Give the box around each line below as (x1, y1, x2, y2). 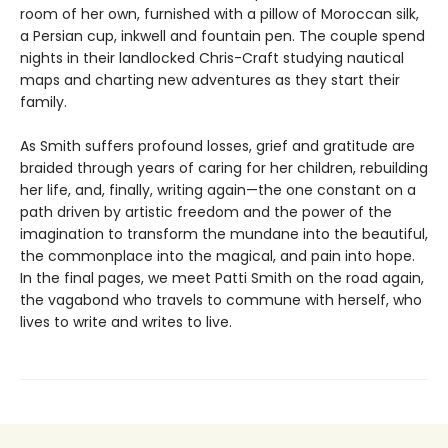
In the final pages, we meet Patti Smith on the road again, (20, 268, 424, 289)
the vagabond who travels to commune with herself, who (20, 290, 422, 311)
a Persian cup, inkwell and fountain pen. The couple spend (20, 26, 425, 47)
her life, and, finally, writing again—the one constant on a (20, 180, 416, 201)
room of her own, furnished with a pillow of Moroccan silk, (20, 4, 419, 25)
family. (20, 92, 67, 113)
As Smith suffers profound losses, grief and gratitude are (20, 136, 415, 157)
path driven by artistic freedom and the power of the (20, 202, 392, 223)
